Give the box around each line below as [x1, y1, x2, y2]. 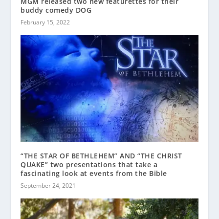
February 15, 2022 [21, 18, 70, 26]
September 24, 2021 [21, 181, 76, 190]
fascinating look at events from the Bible [21, 168, 167, 178]
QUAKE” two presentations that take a [21, 159, 158, 169]
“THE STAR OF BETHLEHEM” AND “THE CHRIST [21, 151, 182, 160]
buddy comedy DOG [21, 5, 92, 15]
